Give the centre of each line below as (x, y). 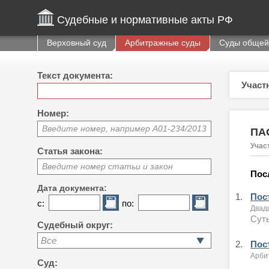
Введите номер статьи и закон (107, 166)
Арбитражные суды (163, 43)
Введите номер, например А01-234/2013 (124, 128)
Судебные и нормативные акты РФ (145, 20)
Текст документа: (75, 75)
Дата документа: (72, 188)
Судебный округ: (75, 225)
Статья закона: (70, 151)
